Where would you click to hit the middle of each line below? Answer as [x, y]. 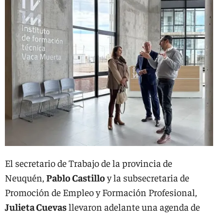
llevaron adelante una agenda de [133, 207]
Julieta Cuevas [36, 207]
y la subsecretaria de [147, 177]
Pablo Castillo [76, 177]
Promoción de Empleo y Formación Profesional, [101, 192]
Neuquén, [26, 177]
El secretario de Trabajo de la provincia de [89, 163]
